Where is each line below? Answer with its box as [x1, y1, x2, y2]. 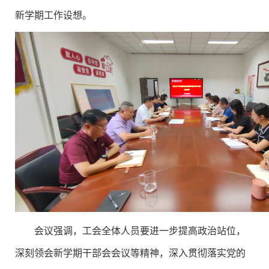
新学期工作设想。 [15, 7, 92, 22]
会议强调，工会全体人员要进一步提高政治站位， [34, 223, 246, 237]
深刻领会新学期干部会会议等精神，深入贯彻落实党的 [15, 245, 246, 259]
